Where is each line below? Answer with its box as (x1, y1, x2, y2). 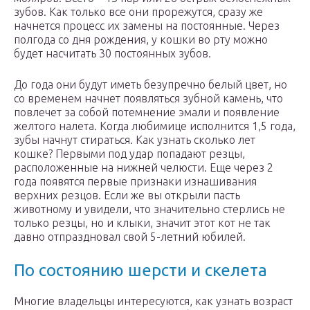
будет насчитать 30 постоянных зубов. (14, 47, 211, 60)
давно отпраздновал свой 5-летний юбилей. (14, 230, 246, 244)
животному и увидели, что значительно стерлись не (14, 203, 285, 216)
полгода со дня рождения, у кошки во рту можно (14, 33, 268, 46)
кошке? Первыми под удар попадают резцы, (14, 147, 245, 161)
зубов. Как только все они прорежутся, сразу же (14, 6, 263, 19)
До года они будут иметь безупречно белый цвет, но (14, 78, 287, 91)
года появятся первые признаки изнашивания (14, 175, 257, 188)
